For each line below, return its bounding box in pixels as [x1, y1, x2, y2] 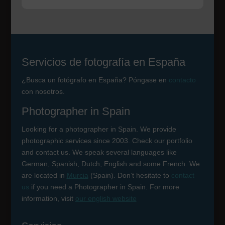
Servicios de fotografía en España [21, 56, 185, 69]
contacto [168, 76, 196, 84]
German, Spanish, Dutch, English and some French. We [21, 160, 200, 168]
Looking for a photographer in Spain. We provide [21, 125, 176, 134]
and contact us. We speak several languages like [21, 148, 177, 157]
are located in [21, 171, 67, 180]
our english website [75, 194, 137, 203]
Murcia [66, 171, 88, 180]
